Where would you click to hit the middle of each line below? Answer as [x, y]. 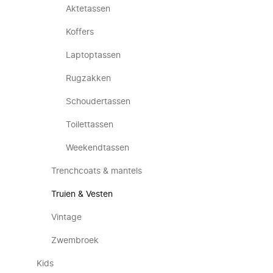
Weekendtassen [97, 148]
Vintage [66, 218]
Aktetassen [88, 9]
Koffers [80, 32]
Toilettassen [90, 125]
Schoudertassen [98, 102]
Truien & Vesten [82, 194]
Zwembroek [75, 241]
